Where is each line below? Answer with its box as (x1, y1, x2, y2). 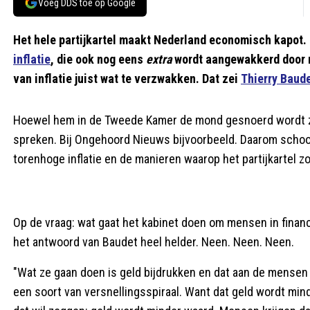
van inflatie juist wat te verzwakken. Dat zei (13, 71, 241, 86)
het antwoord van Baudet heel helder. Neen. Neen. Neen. (13, 235, 294, 249)
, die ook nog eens (51, 52, 146, 66)
